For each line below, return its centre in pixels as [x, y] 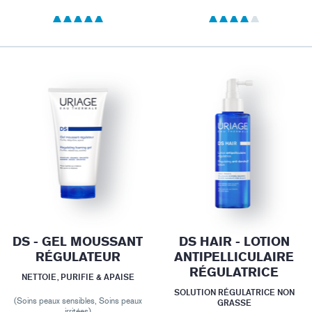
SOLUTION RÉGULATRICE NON [234, 292]
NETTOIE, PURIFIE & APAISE [78, 276]
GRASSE [234, 302]
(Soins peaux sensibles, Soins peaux [78, 301]
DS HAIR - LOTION [234, 241]
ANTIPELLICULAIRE [234, 257]
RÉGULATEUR [78, 257]
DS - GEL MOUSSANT [78, 241]
